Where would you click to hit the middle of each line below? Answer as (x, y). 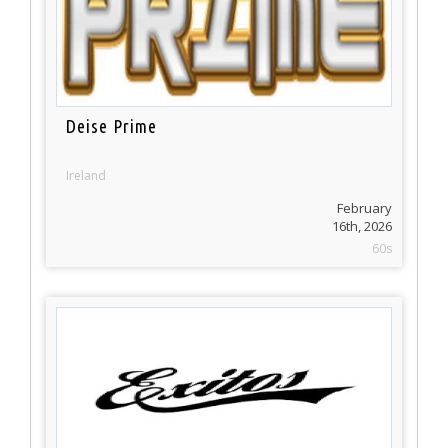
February (364, 208)
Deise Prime (112, 126)
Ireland (86, 176)
